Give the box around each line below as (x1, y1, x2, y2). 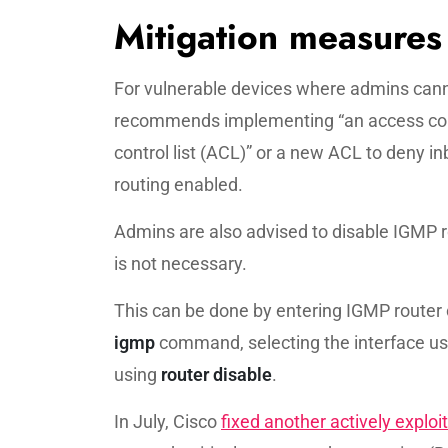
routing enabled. (114, 174, 243, 195)
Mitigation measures (114, 12, 442, 62)
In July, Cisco (114, 411, 221, 432)
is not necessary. (114, 253, 247, 274)
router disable (161, 364, 272, 385)
